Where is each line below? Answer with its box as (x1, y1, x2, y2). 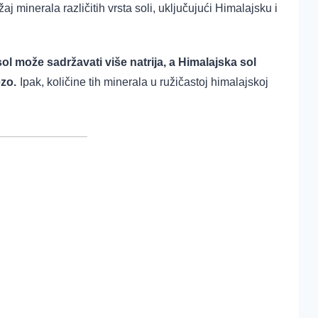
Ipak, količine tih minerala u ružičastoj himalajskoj (20, 76, 268, 89)
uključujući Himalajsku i (158, 2, 278, 15)
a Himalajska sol (169, 56, 256, 69)
